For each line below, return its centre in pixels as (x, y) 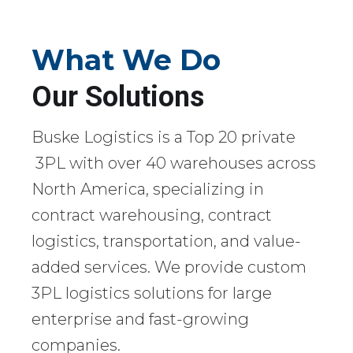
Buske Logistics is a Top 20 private (163, 137)
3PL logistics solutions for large (152, 294)
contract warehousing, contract (152, 216)
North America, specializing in (148, 190)
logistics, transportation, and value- (166, 242)
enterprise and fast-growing (140, 320)
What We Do (126, 60)
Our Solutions (118, 97)
